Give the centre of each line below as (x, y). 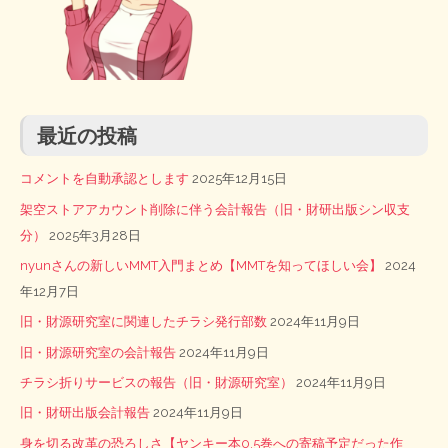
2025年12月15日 (239, 179)
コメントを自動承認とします (104, 179)
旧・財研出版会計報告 (85, 413)
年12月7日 (49, 291)
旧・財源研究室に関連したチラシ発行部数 (143, 322)
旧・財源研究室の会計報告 (98, 352)
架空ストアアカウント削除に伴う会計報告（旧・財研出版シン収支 (215, 209)
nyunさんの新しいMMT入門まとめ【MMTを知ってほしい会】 (201, 265)
